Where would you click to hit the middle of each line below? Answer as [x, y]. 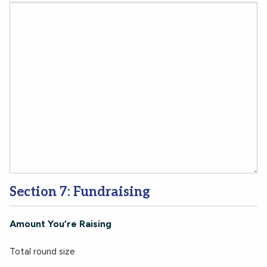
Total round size [42, 252]
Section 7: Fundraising [80, 192]
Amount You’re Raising [60, 224]
